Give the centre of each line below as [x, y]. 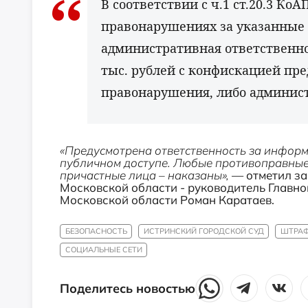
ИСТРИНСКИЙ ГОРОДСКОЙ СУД [203, 231]
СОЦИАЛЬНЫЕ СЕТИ [103, 250]
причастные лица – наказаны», [144, 175]
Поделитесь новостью [128, 289]
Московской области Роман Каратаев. [167, 199]
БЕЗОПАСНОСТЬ [96, 231]
